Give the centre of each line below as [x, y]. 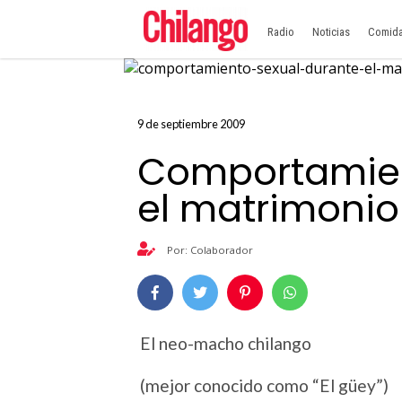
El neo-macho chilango [226, 343]
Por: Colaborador [209, 250]
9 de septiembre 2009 [191, 124]
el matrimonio [268, 209]
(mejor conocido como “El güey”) [264, 386]
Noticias [331, 31]
